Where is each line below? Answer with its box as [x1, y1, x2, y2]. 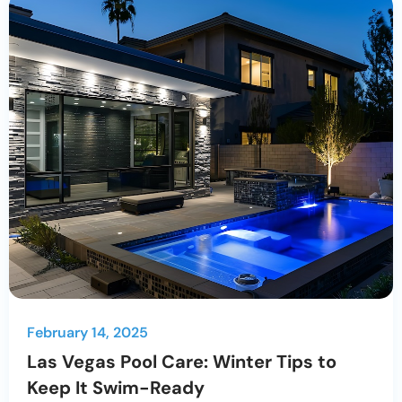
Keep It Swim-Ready [27, 375, 205, 399]
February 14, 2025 [27, 322, 148, 342]
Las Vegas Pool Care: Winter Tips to [27, 349, 336, 373]
